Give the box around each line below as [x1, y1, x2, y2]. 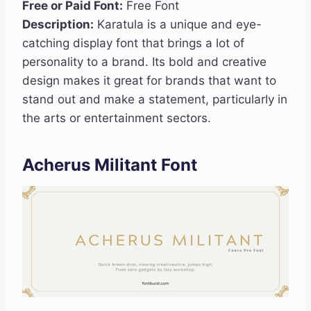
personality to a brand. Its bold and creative [22, 55, 267, 69]
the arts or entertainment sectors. [22, 111, 211, 126]
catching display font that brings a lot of [22, 36, 244, 51]
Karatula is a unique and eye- [94, 17, 262, 32]
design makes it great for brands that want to [22, 74, 276, 88]
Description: [22, 17, 94, 32]
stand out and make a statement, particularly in [22, 92, 287, 107]
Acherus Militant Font [22, 155, 197, 176]
